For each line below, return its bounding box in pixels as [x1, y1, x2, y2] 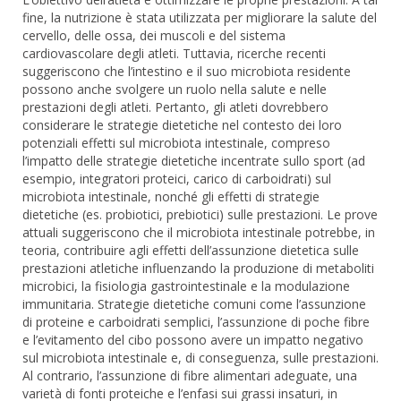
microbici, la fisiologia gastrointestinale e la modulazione [22, 277, 350, 294]
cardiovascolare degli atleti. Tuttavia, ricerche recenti [22, 44, 326, 62]
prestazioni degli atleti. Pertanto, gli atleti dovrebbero [22, 98, 328, 115]
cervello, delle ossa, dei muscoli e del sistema [22, 26, 286, 44]
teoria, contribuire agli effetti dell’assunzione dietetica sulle [22, 241, 359, 259]
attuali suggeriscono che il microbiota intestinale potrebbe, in [22, 223, 375, 241]
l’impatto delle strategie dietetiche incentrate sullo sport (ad [22, 151, 365, 169]
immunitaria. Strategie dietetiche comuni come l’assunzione [22, 294, 366, 312]
